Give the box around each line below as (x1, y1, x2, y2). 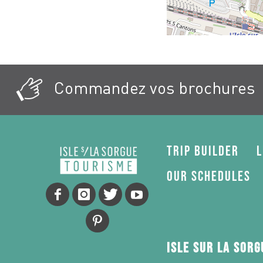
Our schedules (166, 168, 251, 186)
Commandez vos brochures (49, 77, 255, 98)
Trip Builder (166, 143, 239, 160)
